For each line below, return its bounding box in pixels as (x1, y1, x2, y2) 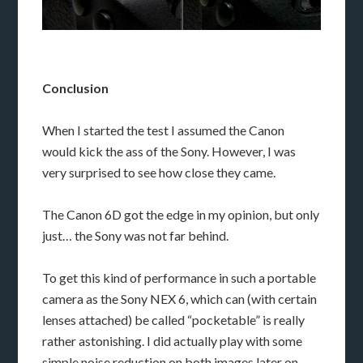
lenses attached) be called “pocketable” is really (42, 311, 305, 327)
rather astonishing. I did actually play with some (42, 332, 303, 348)
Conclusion (42, 79, 109, 96)
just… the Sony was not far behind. (42, 227, 229, 243)
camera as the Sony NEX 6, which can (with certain (42, 290, 318, 306)
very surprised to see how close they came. (42, 164, 276, 180)
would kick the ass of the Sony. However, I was (42, 143, 297, 159)
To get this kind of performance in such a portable (42, 269, 317, 285)
